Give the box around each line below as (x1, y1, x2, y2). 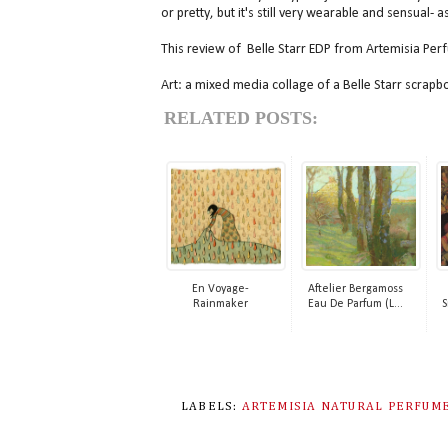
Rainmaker (193, 298, 248, 311)
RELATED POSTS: (163, 108, 318, 129)
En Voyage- (192, 283, 249, 296)
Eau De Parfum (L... (308, 298, 403, 311)
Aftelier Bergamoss (308, 283, 403, 296)
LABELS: (180, 400, 242, 413)
